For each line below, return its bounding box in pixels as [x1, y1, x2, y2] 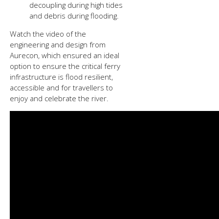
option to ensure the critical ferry [10, 61, 121, 71]
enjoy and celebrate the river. [10, 93, 109, 103]
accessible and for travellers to [10, 83, 113, 92]
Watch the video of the [10, 29, 87, 39]
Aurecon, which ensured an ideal [10, 50, 120, 60]
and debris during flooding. [29, 10, 119, 21]
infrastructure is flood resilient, [10, 72, 113, 82]
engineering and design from [10, 40, 106, 49]
